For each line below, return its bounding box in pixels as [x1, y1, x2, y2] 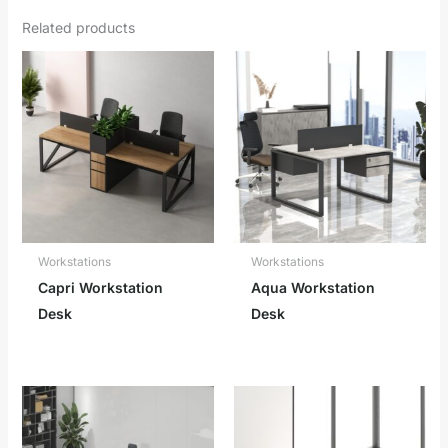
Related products [21, 18, 135, 36]
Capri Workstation [38, 279, 164, 297]
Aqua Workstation [250, 279, 375, 297]
